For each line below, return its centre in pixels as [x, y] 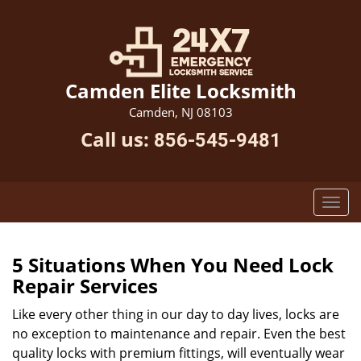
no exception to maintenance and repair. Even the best [179, 334]
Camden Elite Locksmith [180, 91]
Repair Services [85, 286]
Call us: [117, 139]
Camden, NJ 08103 [180, 112]
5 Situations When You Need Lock [173, 265]
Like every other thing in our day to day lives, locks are [176, 314]
